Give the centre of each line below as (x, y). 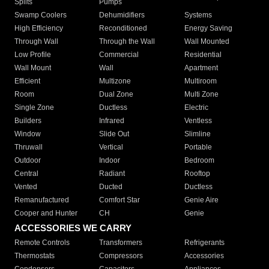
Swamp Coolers (41, 15)
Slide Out (114, 134)
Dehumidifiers (122, 15)
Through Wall (36, 42)
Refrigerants (204, 243)
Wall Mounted (207, 42)
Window (28, 134)
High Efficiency (39, 29)
